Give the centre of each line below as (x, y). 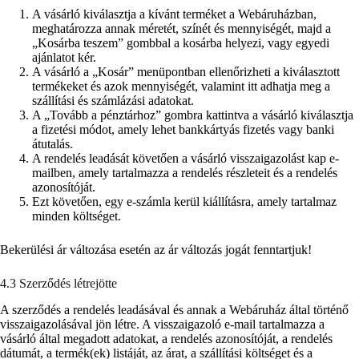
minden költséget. (77, 216)
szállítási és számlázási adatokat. (113, 100)
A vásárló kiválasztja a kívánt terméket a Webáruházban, (174, 14)
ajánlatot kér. (64, 57)
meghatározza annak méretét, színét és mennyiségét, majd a (182, 28)
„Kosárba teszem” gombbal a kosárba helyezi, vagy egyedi (181, 42)
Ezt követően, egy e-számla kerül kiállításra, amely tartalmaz (184, 201)
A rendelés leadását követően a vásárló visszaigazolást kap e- (186, 158)
